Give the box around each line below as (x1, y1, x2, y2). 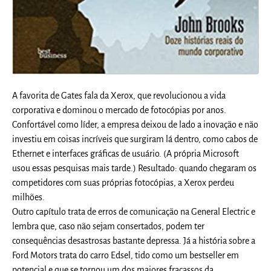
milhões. (12, 192, 45, 202)
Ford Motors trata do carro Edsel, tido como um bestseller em (12, 250, 240, 260)
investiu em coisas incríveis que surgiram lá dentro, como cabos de (12, 134, 258, 144)
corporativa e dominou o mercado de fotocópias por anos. (12, 105, 227, 115)
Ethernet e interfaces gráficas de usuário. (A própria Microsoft (12, 148, 240, 158)
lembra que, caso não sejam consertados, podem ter (12, 221, 205, 231)
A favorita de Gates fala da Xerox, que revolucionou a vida (12, 90, 226, 100)
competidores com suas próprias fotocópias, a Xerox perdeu (12, 177, 235, 188)
